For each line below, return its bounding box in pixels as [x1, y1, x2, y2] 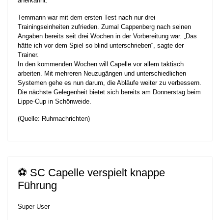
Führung [18, 179, 57, 192]
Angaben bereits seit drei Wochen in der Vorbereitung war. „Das [18, 32, 197, 40]
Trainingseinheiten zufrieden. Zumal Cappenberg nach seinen [18, 23, 191, 31]
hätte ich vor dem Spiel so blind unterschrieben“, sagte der [18, 42, 184, 50]
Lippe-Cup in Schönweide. [18, 98, 91, 106]
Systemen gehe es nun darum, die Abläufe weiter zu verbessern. [18, 79, 201, 87]
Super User [18, 203, 50, 211]
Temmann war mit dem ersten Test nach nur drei [18, 14, 155, 22]
